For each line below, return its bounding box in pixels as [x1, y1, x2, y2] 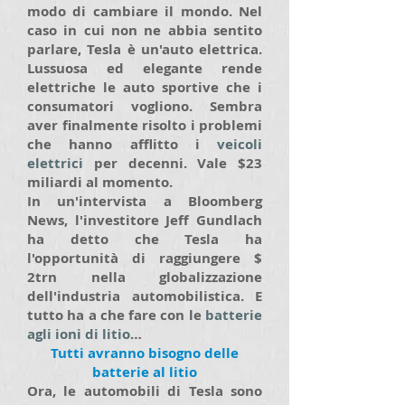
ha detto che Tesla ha [27, 230, 262, 249]
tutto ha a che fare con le [27, 306, 205, 325]
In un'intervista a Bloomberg [27, 192, 262, 211]
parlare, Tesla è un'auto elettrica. [27, 40, 262, 59]
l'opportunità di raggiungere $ [27, 249, 262, 268]
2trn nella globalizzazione [27, 268, 262, 287]
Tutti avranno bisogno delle [51, 344, 239, 363]
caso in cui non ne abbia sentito [27, 21, 262, 40]
